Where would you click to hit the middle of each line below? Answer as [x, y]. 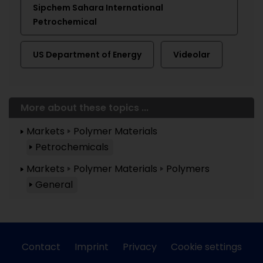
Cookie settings [206, 247]
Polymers [188, 169]
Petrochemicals [72, 147]
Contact [41, 247]
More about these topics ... [85, 108]
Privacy [139, 247]
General [54, 185]
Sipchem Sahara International [98, 8]
